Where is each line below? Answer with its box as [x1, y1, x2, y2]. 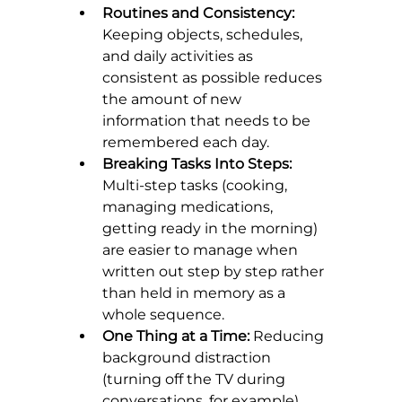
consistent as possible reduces [102, 69, 326, 87]
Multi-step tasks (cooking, [102, 177, 291, 195]
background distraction [102, 349, 275, 367]
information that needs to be [102, 112, 314, 130]
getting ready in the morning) [102, 220, 321, 238]
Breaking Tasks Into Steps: [102, 155, 292, 173]
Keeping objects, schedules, [102, 26, 306, 44]
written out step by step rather [102, 263, 328, 281]
